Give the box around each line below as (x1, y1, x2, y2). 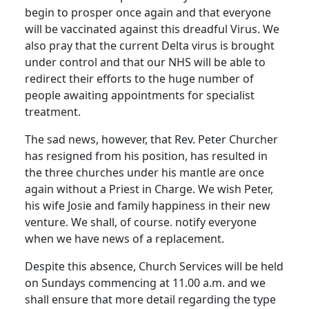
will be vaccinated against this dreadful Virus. (25, 21, 263, 37)
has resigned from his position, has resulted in (25, 148, 268, 164)
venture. (25, 215, 68, 230)
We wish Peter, (198, 181, 273, 197)
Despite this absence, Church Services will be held (25, 259, 283, 275)
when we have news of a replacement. (25, 231, 224, 247)
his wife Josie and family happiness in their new (25, 198, 270, 214)
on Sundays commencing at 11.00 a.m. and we (25, 275, 266, 291)
